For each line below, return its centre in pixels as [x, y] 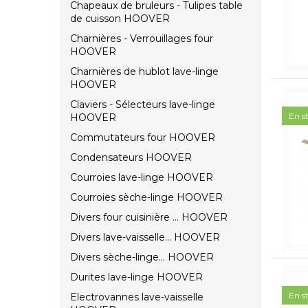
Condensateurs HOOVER [131, 158]
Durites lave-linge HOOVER [136, 277]
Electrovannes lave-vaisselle [137, 297]
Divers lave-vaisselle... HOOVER [145, 238]
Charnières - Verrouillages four [142, 39]
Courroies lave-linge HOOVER [142, 178]
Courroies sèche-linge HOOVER [146, 198]
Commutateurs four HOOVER [143, 138]
